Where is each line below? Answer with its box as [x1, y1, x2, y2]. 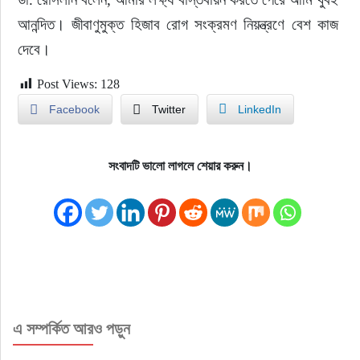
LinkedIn [237, 103, 281, 116]
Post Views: [36, 77, 97, 91]
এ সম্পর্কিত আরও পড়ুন [12, 319, 130, 337]
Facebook [48, 103, 100, 116]
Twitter [151, 103, 186, 116]
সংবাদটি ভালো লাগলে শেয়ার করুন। [108, 159, 252, 173]
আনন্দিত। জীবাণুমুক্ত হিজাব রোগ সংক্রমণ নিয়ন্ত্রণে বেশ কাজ [17, 16, 343, 33]
